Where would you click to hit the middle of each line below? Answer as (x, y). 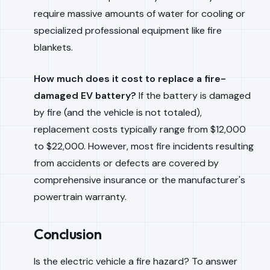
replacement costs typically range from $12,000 (140, 129)
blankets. (53, 47)
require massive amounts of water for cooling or (140, 14)
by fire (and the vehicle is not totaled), (118, 112)
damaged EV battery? (85, 96)
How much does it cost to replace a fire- (130, 79)
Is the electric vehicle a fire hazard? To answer (136, 261)
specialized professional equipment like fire (128, 30)
